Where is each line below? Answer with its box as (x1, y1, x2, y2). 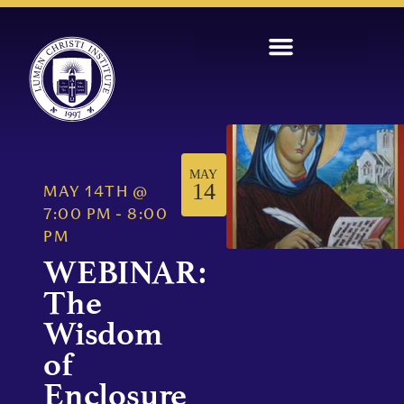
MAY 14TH (43, 186, 128, 200)
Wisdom (43, 315, 163, 353)
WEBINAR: (43, 253, 207, 291)
